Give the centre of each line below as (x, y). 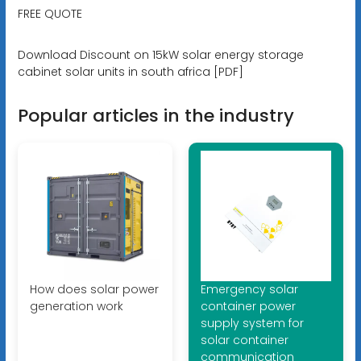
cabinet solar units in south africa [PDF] (130, 71)
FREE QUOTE (50, 13)
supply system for (252, 324)
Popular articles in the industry (156, 115)
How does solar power (94, 290)
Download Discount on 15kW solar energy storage (160, 54)
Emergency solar (249, 290)
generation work (76, 307)
